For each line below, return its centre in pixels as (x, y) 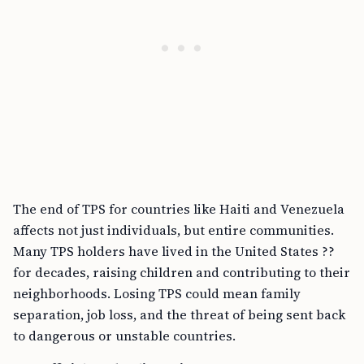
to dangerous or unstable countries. (124, 336)
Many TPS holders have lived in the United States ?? (174, 251)
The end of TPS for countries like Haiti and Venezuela (179, 209)
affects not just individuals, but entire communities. (173, 230)
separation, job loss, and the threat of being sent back (179, 314)
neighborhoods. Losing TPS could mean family (157, 293)
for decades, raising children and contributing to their (182, 272)
